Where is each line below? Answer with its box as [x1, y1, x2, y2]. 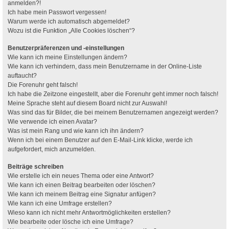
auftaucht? [8, 72, 37, 79]
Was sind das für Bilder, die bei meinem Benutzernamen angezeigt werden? [8, 108, 218, 116]
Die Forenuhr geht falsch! [8, 81, 78, 88]
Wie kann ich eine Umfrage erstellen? [8, 199, 112, 207]
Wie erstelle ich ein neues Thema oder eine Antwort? [8, 172, 154, 179]
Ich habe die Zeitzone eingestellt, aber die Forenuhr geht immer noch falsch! [8, 90, 218, 98]
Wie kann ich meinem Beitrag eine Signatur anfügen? [8, 190, 156, 198]
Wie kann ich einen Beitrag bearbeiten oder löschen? [8, 181, 155, 189]
